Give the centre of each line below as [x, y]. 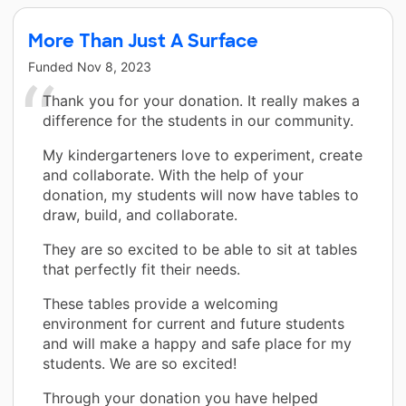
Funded [53, 66]
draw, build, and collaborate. [140, 214]
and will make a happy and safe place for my [197, 343]
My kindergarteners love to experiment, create [203, 155]
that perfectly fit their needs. [141, 269]
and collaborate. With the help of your [173, 174]
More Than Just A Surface [143, 40]
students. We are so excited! [140, 363]
